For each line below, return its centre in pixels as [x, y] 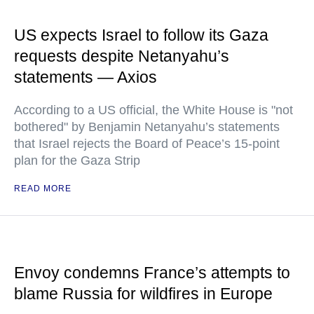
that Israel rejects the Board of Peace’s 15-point [147, 144]
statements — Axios [86, 77]
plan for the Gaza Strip [77, 161]
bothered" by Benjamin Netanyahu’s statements [147, 127]
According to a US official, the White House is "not [153, 110]
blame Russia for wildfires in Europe [143, 294]
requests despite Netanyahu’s [122, 56]
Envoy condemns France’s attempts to [152, 273]
